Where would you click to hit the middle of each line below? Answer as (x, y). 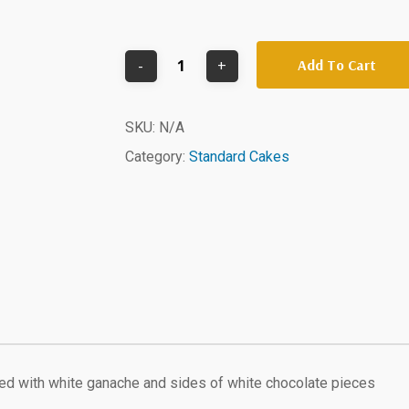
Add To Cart (336, 64)
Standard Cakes (239, 156)
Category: (157, 156)
